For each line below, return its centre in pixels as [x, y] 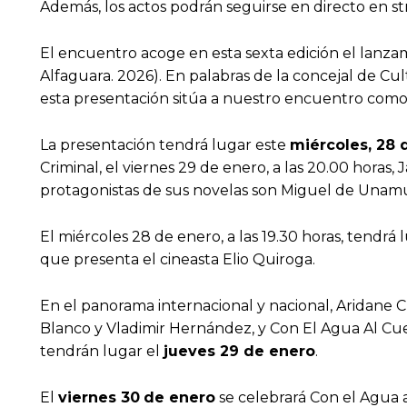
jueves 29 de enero [239, 352]
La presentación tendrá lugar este [165, 145]
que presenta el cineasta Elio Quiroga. [178, 260]
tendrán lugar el [102, 352]
